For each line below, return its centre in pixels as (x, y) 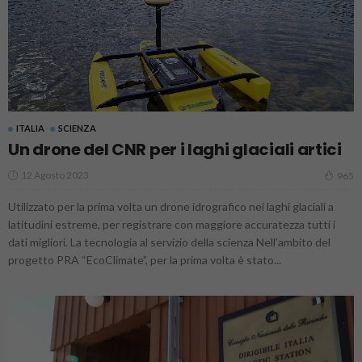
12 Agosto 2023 (55, 175)
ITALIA (30, 128)
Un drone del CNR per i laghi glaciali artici (175, 149)
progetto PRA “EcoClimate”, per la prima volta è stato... (145, 259)
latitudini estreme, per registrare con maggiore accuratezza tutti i (172, 224)
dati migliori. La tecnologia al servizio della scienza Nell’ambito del (169, 242)
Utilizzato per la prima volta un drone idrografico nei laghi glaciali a (171, 206)
